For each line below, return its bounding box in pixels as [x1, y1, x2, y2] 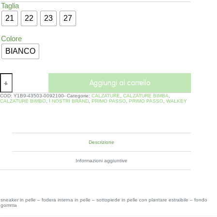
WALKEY [166, 98, 187, 104]
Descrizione [89, 139, 115, 145]
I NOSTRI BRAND [49, 98, 89, 104]
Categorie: [67, 93, 92, 99]
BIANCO [5, 47, 35, 56]
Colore [1, 34, 22, 43]
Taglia [1, 1, 19, 10]
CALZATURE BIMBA [123, 93, 169, 99]
